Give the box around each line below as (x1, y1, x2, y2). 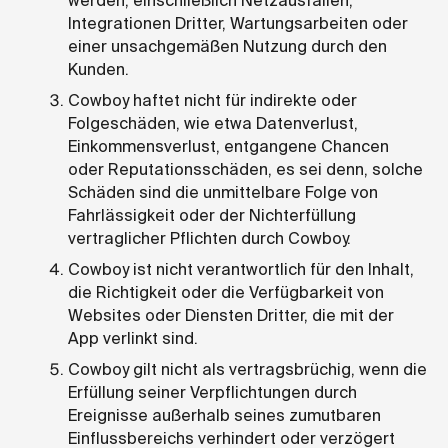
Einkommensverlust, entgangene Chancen (68, 135, 389, 157)
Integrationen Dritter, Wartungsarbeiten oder (68, 12, 408, 34)
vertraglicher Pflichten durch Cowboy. (68, 227, 351, 249)
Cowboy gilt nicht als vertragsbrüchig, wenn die (68, 358, 427, 380)
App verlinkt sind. (68, 327, 198, 349)
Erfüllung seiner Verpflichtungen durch (68, 381, 357, 403)
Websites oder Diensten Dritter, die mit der (68, 304, 394, 326)
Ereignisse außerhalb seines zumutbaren (68, 404, 381, 426)
